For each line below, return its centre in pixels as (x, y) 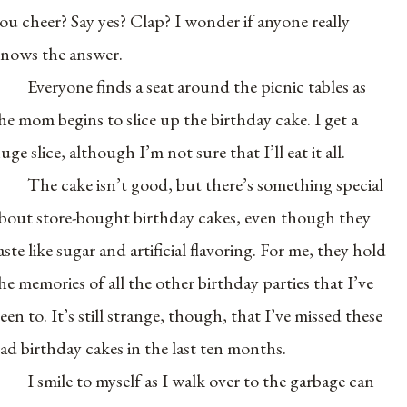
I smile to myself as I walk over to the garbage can (201, 381)
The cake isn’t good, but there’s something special (206, 185)
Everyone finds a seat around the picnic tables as (197, 87)
